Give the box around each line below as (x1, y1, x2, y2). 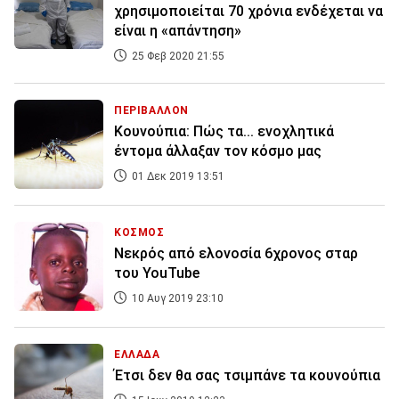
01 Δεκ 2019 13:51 (129, 170, 224, 183)
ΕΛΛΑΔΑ (114, 348, 160, 362)
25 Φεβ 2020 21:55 (129, 50, 224, 63)
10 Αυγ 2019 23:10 (129, 292, 224, 305)
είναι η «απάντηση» (114, 22, 241, 40)
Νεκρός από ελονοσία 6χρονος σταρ (114, 245, 358, 263)
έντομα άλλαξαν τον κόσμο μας (114, 142, 322, 160)
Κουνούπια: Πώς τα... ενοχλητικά (114, 123, 334, 141)
